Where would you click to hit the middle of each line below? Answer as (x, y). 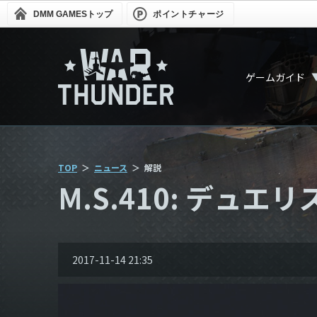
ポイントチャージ (189, 14)
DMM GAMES (60, 14)
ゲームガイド (275, 77)
